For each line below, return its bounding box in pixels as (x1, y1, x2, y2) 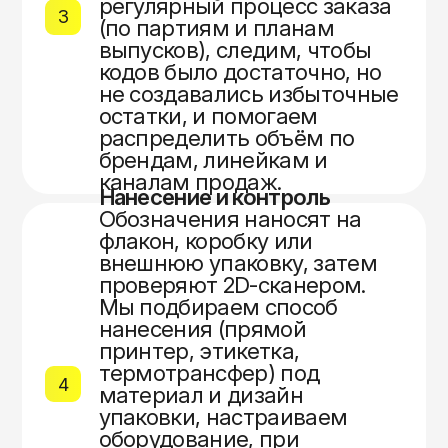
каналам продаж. (98, 168, 282, 195)
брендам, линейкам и (98, 146, 328, 173)
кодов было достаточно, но (98, 58, 382, 85)
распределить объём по (98, 124, 355, 151)
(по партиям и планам (98, 14, 335, 41)
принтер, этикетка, (98, 337, 300, 365)
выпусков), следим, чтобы (98, 36, 372, 63)
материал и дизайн (98, 381, 304, 409)
